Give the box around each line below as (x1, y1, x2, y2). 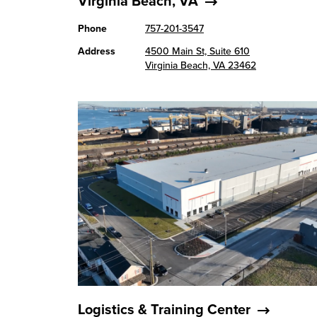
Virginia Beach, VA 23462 (145, 59, 256, 71)
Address (78, 45, 115, 57)
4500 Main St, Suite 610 (145, 45, 250, 57)
